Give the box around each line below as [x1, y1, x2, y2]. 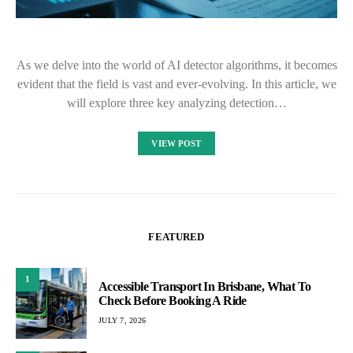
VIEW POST [151, 138, 202, 148]
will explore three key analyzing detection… [66, 95, 287, 110]
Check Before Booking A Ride [98, 294, 247, 308]
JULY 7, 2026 [98, 316, 146, 325]
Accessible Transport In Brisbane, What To [98, 280, 311, 294]
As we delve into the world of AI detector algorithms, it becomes [16, 58, 337, 72]
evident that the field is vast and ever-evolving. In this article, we [17, 76, 336, 91]
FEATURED [148, 230, 205, 243]
